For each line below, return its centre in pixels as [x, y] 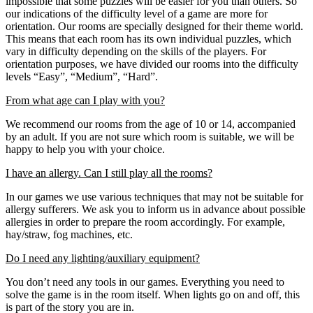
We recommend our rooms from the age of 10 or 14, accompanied [151, 124]
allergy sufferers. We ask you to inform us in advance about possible [155, 210]
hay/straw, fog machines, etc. [69, 235]
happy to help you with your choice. [85, 150]
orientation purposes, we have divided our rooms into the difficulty [152, 64]
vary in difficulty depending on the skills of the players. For [136, 52]
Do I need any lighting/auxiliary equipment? [103, 259]
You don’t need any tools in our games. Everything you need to [145, 282]
